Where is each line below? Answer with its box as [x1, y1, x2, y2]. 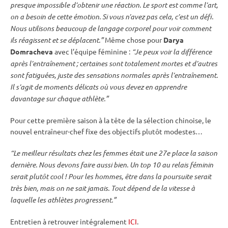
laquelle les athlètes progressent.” [10, 195, 116, 205]
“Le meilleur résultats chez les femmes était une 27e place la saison [10, 148, 217, 158]
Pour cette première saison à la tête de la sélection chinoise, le [10, 116, 211, 125]
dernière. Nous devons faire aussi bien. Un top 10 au [10, 160, 172, 170]
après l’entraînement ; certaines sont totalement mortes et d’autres [10, 59, 217, 69]
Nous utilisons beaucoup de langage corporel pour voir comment [10, 23, 211, 34]
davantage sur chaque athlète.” [10, 94, 108, 104]
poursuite [163, 172, 192, 182]
